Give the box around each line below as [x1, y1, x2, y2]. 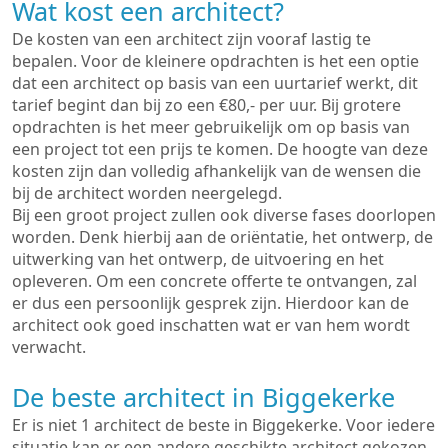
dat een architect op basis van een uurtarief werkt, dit [12, 72, 418, 94]
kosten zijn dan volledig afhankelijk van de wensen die [12, 160, 421, 182]
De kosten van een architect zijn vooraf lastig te [12, 28, 371, 50]
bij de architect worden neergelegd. [12, 182, 282, 204]
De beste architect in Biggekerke [12, 380, 395, 414]
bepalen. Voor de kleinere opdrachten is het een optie [12, 50, 419, 72]
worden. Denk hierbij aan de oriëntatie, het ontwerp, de [12, 226, 433, 248]
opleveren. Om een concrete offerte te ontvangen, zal [12, 270, 417, 292]
